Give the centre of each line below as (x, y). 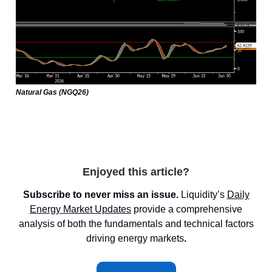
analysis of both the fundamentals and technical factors (136, 224)
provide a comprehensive (187, 209)
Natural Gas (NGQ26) (52, 93)
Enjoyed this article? (136, 172)
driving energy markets (135, 239)
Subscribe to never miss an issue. (102, 195)
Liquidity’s (202, 195)
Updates (113, 209)
